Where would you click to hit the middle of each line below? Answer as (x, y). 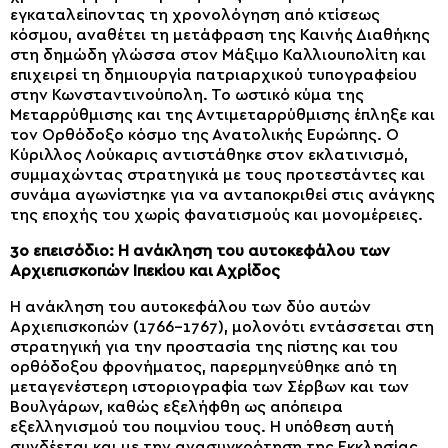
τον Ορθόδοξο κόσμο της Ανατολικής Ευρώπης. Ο (204, 134)
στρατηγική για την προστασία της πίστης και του (204, 346)
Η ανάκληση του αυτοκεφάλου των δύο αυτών (190, 306)
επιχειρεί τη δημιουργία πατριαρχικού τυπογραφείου (213, 74)
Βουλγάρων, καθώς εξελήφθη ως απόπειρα (176, 406)
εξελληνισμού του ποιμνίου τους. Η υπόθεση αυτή (202, 426)
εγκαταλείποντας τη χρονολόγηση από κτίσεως (195, 14)
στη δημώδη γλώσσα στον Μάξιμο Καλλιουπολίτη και (218, 54)
